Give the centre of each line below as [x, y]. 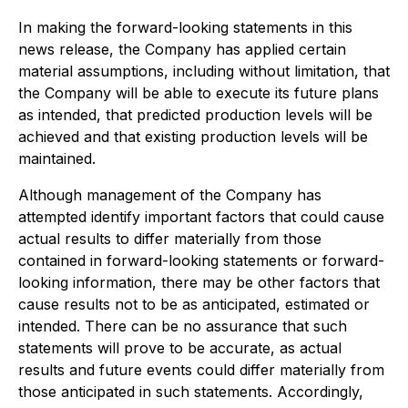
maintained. [57, 158]
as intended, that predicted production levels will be [195, 115]
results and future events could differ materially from [201, 370]
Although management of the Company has [170, 195]
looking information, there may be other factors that [199, 282]
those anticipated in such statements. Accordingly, [191, 392]
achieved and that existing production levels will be [193, 137]
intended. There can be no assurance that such [183, 326]
